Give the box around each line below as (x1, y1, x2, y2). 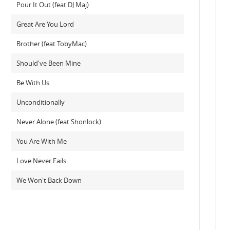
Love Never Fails (16, 156, 66, 165)
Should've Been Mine (16, 59, 81, 68)
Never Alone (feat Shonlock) (16, 117, 101, 126)
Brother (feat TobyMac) (16, 39, 87, 48)
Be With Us (16, 78, 49, 87)
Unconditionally (16, 98, 65, 107)
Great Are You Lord (16, 20, 74, 29)
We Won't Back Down (16, 176, 82, 185)
